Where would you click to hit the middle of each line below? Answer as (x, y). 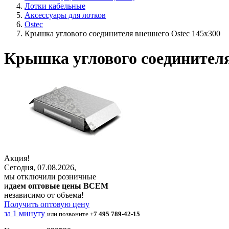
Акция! (17, 158)
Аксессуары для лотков (65, 15)
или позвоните (68, 214)
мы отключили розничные (50, 176)
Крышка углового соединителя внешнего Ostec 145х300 (122, 33)
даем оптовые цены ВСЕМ (59, 186)
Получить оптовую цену (47, 204)
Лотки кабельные (55, 6)
